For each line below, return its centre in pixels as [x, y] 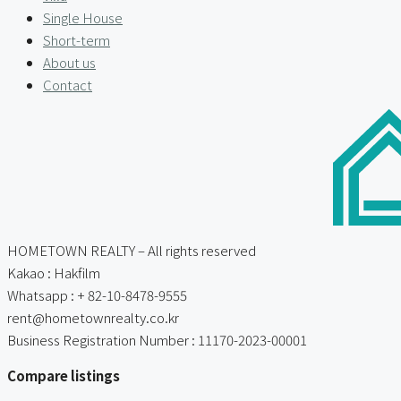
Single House [83, 17]
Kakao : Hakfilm [54, 273]
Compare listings [64, 375]
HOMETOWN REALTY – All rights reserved [132, 250]
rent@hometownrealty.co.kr [93, 317]
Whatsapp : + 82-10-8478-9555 [97, 295]
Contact [68, 85]
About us [69, 62]
